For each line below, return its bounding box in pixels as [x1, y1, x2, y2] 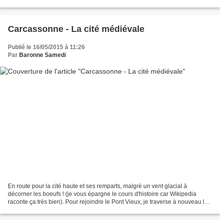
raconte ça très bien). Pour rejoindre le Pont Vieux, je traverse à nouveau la [8, 198, 208, 206]
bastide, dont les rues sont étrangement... [8, 206, 117, 214]
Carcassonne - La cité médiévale [8, 24, 144, 34]
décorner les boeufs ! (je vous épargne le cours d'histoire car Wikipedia [8, 191, 196, 198]
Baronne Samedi [19, 51, 66, 58]
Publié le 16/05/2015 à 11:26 [8, 43, 85, 51]
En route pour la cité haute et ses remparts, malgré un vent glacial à [8, 183, 187, 190]
